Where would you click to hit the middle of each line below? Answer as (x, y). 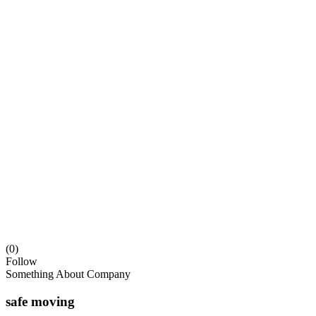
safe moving (40, 301)
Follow (22, 261)
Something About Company (68, 274)
